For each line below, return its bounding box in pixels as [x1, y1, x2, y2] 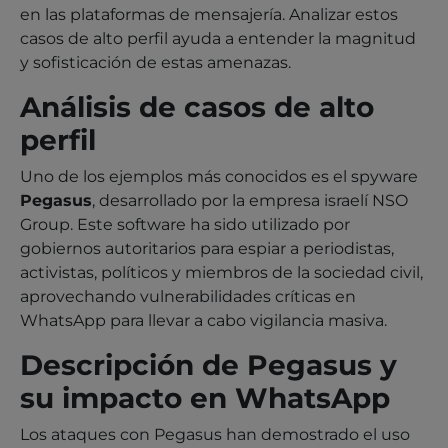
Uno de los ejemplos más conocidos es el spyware [20, 166, 418, 186]
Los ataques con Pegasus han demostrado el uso [20, 424, 410, 444]
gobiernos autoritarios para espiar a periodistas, [20, 238, 394, 258]
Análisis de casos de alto [20, 89, 374, 124]
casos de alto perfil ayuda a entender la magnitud [20, 28, 416, 48]
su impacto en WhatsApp [20, 380, 390, 415]
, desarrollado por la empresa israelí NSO [92, 190, 408, 210]
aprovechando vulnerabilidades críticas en [20, 286, 356, 306]
